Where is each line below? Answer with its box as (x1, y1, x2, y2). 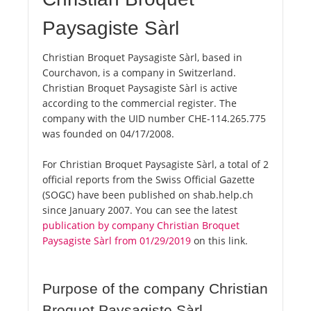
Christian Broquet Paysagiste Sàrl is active (42, 81, 237, 95)
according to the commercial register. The (42, 96, 237, 110)
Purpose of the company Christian (42, 280, 268, 297)
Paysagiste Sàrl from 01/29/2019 (42, 234, 191, 248)
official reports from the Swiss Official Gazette (42, 173, 255, 187)
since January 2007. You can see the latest (42, 203, 237, 217)
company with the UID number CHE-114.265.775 (42, 112, 266, 126)
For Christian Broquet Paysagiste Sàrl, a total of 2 (42, 158, 269, 171)
